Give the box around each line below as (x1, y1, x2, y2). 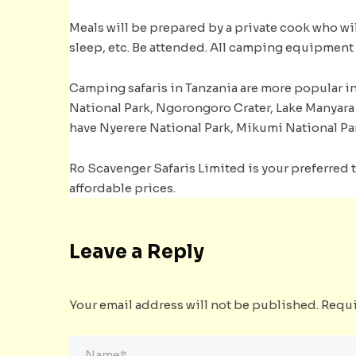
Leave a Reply (69, 239, 204, 264)
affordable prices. (69, 180, 176, 195)
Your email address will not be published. (69, 296, 319, 312)
